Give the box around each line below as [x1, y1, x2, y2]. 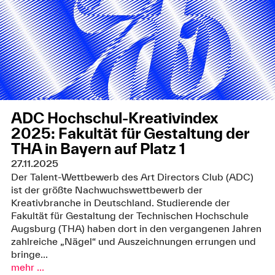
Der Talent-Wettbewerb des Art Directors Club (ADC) [10, 171, 254, 183]
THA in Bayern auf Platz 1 [10, 140, 185, 158]
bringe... [10, 249, 48, 260]
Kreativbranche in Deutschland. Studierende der [10, 197, 230, 209]
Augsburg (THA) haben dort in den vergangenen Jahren [10, 223, 261, 234]
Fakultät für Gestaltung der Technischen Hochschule [10, 210, 249, 222]
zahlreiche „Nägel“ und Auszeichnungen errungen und [10, 236, 256, 247]
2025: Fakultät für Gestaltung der [10, 125, 249, 142]
